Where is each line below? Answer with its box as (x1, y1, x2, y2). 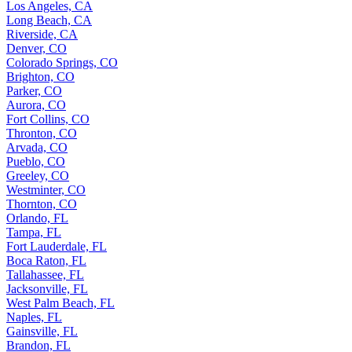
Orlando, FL (6, 211, 68, 225)
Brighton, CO (6, 69, 75, 83)
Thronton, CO (6, 126, 77, 140)
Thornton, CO (6, 196, 77, 211)
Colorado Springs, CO (6, 55, 118, 69)
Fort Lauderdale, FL (6, 239, 107, 253)
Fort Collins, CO (6, 112, 90, 126)
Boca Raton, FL (6, 253, 86, 267)
